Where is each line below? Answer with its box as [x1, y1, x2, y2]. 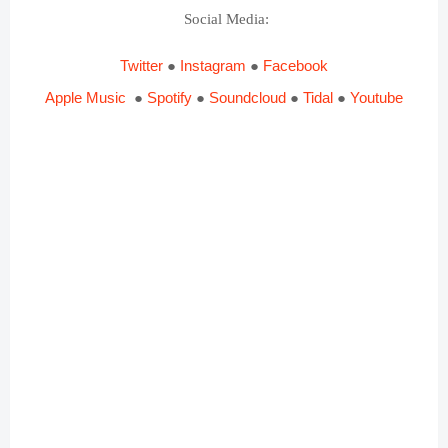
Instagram [180, 56, 246, 74]
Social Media [183, 10, 265, 27]
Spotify [147, 88, 192, 106]
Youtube [350, 88, 403, 106]
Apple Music [45, 88, 126, 106]
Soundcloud [209, 88, 286, 106]
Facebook [263, 56, 328, 74]
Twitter [120, 56, 163, 74]
